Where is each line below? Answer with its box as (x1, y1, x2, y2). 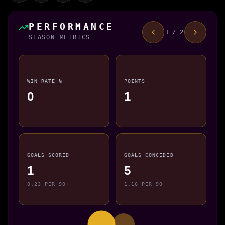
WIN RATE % (27, 78, 63, 84)
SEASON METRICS (29, 33, 91, 41)
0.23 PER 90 (27, 180, 66, 187)
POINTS (124, 78, 146, 84)
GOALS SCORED (27, 152, 70, 158)
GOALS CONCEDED (124, 152, 174, 158)
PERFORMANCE (29, 21, 115, 32)
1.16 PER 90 (124, 180, 163, 187)
